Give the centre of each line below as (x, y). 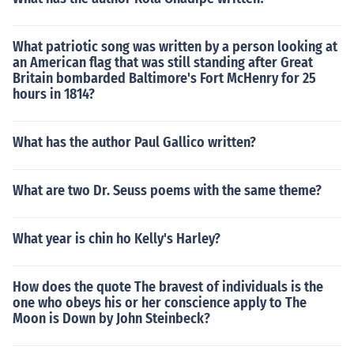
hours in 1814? (54, 94)
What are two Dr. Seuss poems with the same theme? (167, 190)
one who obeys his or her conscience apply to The (160, 303)
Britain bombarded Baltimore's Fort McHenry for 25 (164, 78)
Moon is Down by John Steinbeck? (111, 318)
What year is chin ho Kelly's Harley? (117, 239)
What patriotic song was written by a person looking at (175, 47)
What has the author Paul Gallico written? (134, 142)
